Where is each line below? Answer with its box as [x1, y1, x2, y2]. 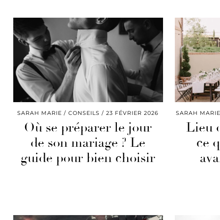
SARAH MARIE [17, 109, 62, 116]
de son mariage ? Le [30, 135, 146, 151]
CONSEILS [68, 109, 100, 116]
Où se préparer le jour [24, 119, 152, 136]
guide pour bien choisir [21, 150, 156, 166]
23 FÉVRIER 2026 [106, 109, 159, 116]
